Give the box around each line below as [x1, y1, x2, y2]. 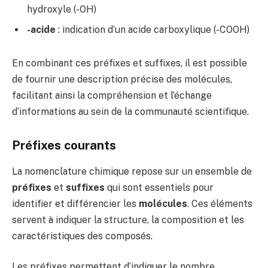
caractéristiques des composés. [12, 230, 153, 242]
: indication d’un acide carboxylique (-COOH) [56, 24, 249, 36]
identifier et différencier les [12, 197, 139, 209]
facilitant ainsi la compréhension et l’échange [12, 89, 212, 101]
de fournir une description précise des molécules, [12, 73, 232, 85]
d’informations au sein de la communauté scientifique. [12, 105, 249, 117]
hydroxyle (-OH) [27, 4, 96, 16]
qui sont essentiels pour [105, 181, 214, 193]
